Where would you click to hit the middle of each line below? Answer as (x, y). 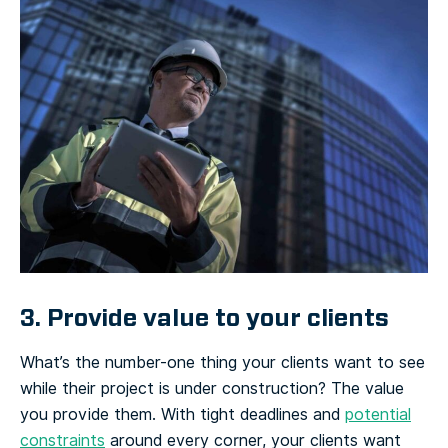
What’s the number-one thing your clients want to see (222, 362)
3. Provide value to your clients (204, 317)
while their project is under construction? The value (212, 388)
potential (378, 414)
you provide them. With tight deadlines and (182, 414)
